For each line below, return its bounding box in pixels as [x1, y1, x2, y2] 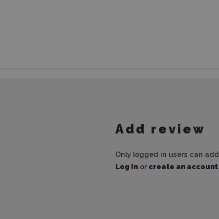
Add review [115, 122, 206, 136]
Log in [115, 162, 138, 171]
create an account [149, 162, 218, 171]
